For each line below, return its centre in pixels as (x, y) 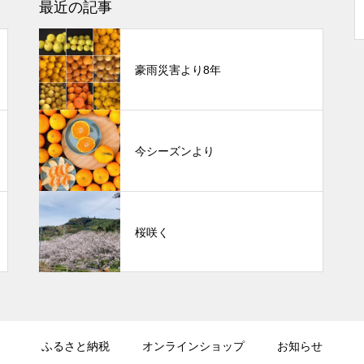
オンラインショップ (193, 346)
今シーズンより (174, 151)
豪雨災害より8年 (178, 69)
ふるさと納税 (76, 346)
